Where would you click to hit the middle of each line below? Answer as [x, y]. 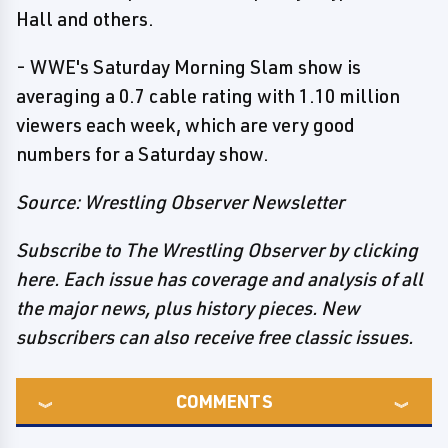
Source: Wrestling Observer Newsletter [180, 202]
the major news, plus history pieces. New [188, 308]
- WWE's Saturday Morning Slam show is [188, 67]
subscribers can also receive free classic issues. [214, 337]
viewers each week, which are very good [185, 125]
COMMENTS [224, 401]
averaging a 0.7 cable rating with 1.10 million [208, 96]
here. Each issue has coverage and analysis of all [219, 279]
